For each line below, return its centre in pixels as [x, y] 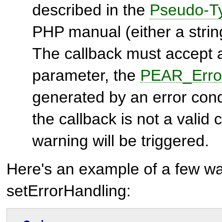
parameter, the [86, 75]
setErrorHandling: [69, 191]
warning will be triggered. [121, 140]
